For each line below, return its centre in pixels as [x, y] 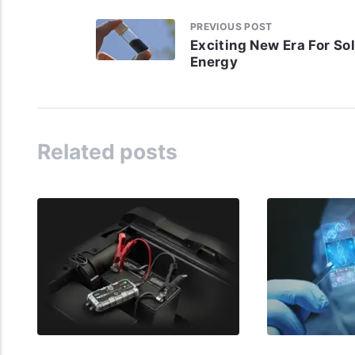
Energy [214, 62]
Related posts [107, 152]
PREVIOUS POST [231, 26]
